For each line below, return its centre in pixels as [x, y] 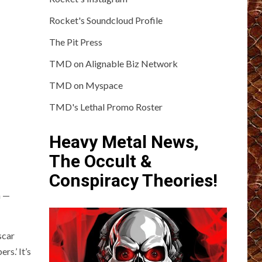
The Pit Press [75, 42]
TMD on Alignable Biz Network [113, 63]
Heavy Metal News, [124, 142]
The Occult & [100, 161]
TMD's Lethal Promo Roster [106, 106]
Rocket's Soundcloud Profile [106, 20]
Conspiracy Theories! [133, 180]
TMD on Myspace [86, 85]
